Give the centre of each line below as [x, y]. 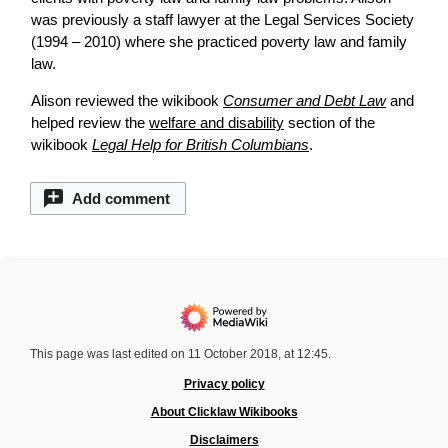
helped [54, 123]
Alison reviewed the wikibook [127, 101]
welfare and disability [216, 123]
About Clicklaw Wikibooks [224, 412]
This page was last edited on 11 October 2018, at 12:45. [180, 354]
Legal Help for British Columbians [200, 145]
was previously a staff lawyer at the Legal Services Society [222, 20]
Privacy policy [224, 384]
